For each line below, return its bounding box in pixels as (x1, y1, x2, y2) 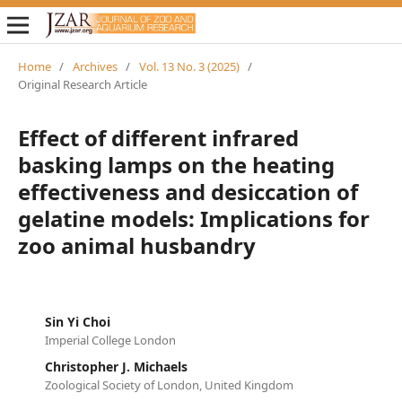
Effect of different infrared (17, 122, 299, 153)
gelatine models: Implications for (17, 203, 370, 233)
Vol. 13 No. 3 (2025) (138, 57, 240, 74)
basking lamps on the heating (17, 149, 335, 179)
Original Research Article (17, 75, 147, 92)
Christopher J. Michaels (44, 357, 188, 375)
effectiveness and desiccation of (17, 176, 358, 206)
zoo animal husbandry (17, 230, 256, 260)
